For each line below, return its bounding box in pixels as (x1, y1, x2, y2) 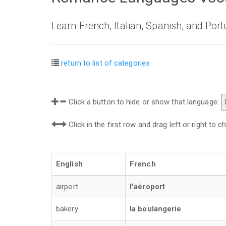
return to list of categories (61, 59, 150, 68)
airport (56, 182, 78, 191)
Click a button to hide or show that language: (67, 97, 221, 106)
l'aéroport (130, 182, 165, 191)
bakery (56, 204, 78, 213)
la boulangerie (130, 204, 182, 213)
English (56, 159, 83, 168)
